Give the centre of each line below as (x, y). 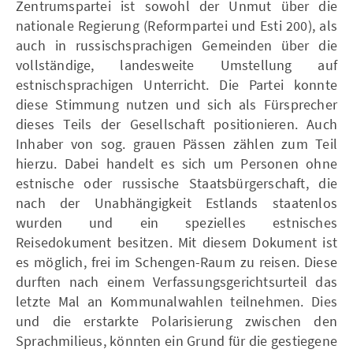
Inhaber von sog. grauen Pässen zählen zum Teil (176, 143)
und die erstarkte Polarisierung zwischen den (176, 321)
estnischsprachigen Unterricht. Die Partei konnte (176, 84)
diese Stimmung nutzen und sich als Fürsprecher (176, 104)
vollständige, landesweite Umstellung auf (176, 65)
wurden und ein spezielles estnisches (176, 222)
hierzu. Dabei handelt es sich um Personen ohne (176, 163)
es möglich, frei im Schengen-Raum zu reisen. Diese (176, 262)
